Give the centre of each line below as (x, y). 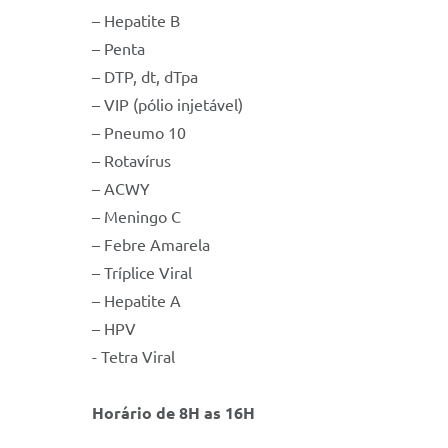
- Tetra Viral (133, 357)
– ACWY (121, 189)
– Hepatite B (136, 21)
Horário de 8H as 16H (173, 413)
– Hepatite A (136, 301)
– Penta (118, 49)
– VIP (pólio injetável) (167, 105)
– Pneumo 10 (139, 133)
